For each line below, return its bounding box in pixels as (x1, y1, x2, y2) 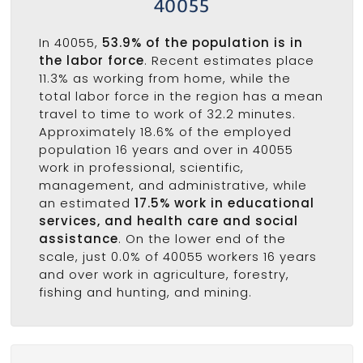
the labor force (38, 52, 144, 70)
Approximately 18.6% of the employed (38, 123, 292, 141)
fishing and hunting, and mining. (38, 284, 252, 301)
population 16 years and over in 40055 (38, 141, 293, 159)
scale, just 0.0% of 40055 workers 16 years (38, 248, 317, 266)
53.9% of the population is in (101, 34, 303, 52)
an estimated (38, 194, 135, 212)
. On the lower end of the (117, 230, 286, 248)
